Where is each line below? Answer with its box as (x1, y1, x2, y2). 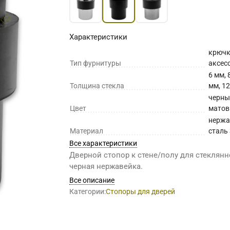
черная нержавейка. (69, 162, 143, 171)
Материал (70, 127, 104, 136)
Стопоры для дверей (106, 187, 176, 196)
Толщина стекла (70, 82, 125, 90)
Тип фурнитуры (70, 59, 122, 68)
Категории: (69, 187, 106, 196)
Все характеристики (69, 139, 138, 148)
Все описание (69, 176, 115, 185)
